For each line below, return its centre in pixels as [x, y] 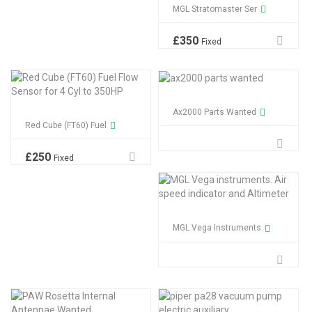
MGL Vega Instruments [217, 228]
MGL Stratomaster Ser [215, 9]
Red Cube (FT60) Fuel [66, 125]
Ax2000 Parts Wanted [214, 112]
